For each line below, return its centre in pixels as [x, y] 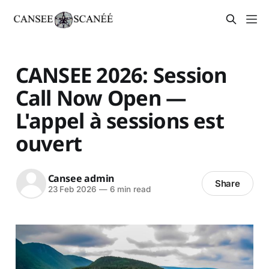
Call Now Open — [101, 97]
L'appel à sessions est [119, 120]
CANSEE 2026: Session [121, 74]
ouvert [49, 143]
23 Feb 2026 [72, 189]
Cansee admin [81, 179]
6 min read [129, 189]
